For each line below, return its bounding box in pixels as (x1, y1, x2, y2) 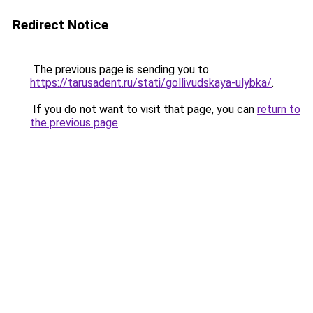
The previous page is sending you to (30, 63, 209, 76)
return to (257, 103, 300, 116)
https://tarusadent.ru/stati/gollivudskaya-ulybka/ (30, 76, 272, 89)
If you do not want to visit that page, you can (30, 103, 257, 116)
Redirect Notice (13, 17, 108, 33)
